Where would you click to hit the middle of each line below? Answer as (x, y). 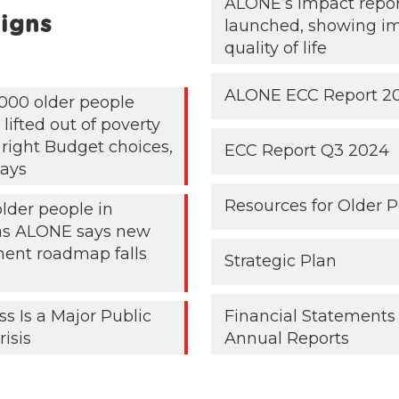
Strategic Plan (281, 261)
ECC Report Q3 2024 (307, 151)
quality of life (276, 49)
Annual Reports (287, 339)
